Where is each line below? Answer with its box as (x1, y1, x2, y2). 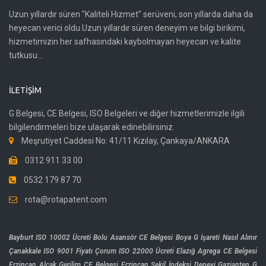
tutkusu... (9, 50, 43, 61)
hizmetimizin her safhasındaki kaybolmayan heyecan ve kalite (9, 37, 241, 47)
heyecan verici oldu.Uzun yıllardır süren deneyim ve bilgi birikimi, (9, 23, 245, 33)
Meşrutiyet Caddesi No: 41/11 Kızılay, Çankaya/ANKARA (20, 136, 230, 146)
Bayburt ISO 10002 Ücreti (9, 233, 91, 242)
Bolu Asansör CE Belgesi (93, 233, 173, 242)
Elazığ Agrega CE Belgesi (176, 247, 258, 256)
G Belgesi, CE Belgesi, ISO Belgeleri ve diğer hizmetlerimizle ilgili (9, 109, 245, 119)
